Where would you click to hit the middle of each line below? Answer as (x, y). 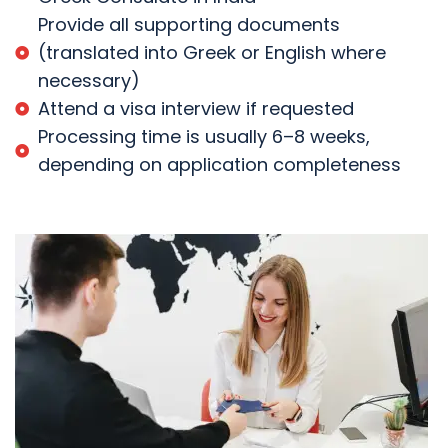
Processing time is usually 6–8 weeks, (203, 136)
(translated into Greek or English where (211, 52)
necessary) (88, 80)
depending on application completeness (219, 164)
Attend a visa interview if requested (195, 108)
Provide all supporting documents (188, 24)
